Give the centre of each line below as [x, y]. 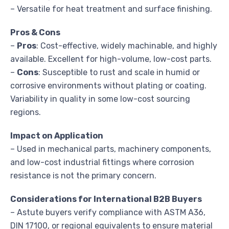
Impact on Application [57, 135]
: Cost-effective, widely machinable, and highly [127, 45]
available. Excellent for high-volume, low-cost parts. [111, 59]
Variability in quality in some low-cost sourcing [100, 99]
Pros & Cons [35, 32]
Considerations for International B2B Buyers [106, 199]
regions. [26, 112]
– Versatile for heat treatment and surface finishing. [111, 9]
